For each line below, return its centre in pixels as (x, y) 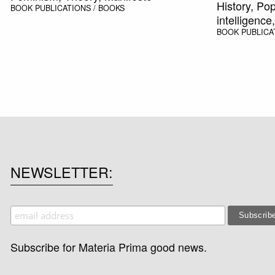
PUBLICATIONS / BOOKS (79, 8)
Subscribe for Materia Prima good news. (108, 247)
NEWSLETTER (59, 172)
